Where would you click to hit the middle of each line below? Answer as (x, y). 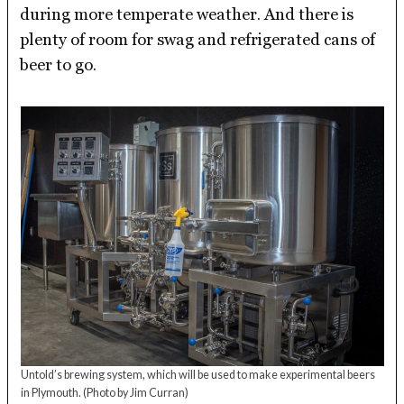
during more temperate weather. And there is (187, 14)
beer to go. (59, 64)
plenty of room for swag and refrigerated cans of (198, 39)
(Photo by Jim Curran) (135, 392)
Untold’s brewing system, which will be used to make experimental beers (197, 374)
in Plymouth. (51, 392)
